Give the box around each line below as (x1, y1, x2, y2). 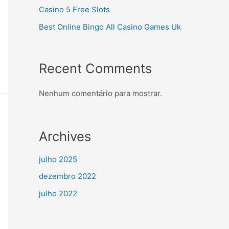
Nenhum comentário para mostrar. (39, 88, 162, 98)
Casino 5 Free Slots (39, 5, 110, 15)
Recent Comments (39, 60, 152, 76)
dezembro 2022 (39, 171, 96, 181)
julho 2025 (39, 154, 77, 165)
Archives (39, 128, 91, 145)
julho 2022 (39, 188, 77, 198)
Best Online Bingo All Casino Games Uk (39, 22, 181, 32)
